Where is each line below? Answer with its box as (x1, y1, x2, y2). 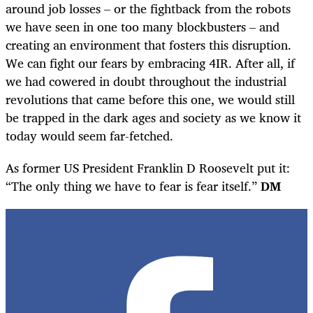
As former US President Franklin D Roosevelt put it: (6, 156, 290, 178)
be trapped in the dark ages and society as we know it (6, 106, 301, 128)
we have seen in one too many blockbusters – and (6, 15, 279, 37)
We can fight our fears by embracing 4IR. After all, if (6, 52, 295, 73)
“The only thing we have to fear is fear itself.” (6, 175, 261, 196)
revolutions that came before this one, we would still (6, 88, 295, 110)
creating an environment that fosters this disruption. (6, 34, 291, 55)
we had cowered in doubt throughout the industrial (6, 70, 286, 92)
